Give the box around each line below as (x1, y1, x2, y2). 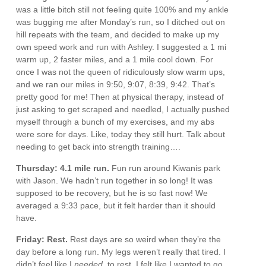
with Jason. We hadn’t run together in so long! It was (16, 176, 213, 185)
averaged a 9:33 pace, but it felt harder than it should (16, 201, 216, 210)
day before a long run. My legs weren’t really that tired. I (16, 247, 226, 256)
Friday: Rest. (16, 235, 71, 244)
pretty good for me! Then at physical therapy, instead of (16, 92, 224, 102)
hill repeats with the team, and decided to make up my (16, 30, 220, 39)
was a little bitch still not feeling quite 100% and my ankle (16, 5, 229, 14)
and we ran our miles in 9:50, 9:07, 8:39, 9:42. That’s (16, 80, 216, 89)
